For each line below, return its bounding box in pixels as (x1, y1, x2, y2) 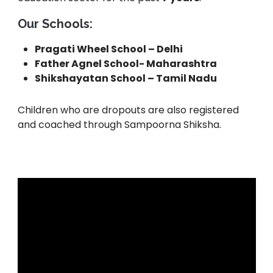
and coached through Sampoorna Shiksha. (17, 118, 221, 132)
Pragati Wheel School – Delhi (35, 41, 183, 56)
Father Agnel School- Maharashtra (35, 56, 218, 71)
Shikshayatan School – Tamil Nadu (35, 71, 218, 85)
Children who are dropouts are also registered (17, 103, 239, 118)
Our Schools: (17, 16, 93, 31)
